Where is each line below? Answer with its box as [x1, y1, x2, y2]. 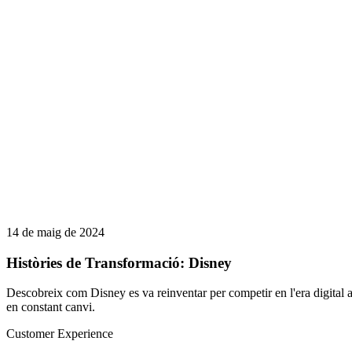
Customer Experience [6, 327, 113, 341]
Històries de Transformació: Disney [6, 254, 232, 271]
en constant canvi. [6, 300, 95, 314]
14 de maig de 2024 [6, 225, 104, 239]
